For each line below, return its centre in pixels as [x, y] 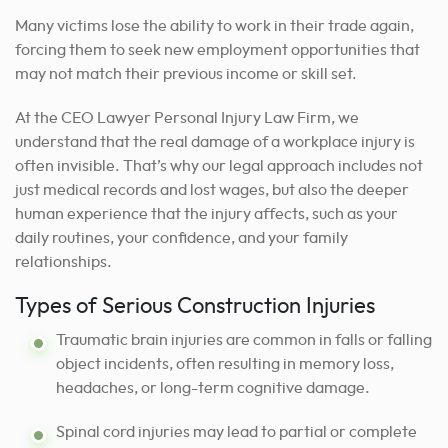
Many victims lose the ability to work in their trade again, [214, 25]
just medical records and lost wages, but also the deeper [212, 189]
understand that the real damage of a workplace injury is [215, 141]
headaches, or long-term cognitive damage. [213, 387]
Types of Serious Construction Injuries [195, 306]
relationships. [63, 261]
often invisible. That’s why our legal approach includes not [219, 165]
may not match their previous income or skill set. [186, 73]
